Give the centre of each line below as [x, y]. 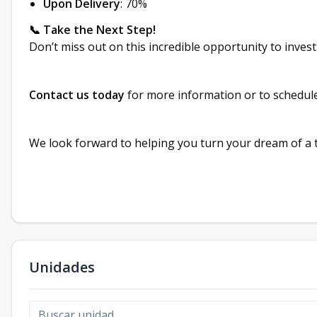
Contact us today [77, 95]
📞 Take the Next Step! [92, 30]
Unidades [62, 267]
